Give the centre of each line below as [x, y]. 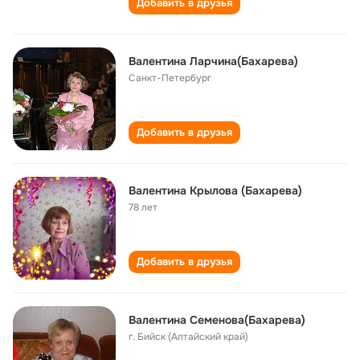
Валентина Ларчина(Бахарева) [213, 61]
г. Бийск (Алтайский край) [188, 337]
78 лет [143, 207]
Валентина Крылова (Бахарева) [215, 190]
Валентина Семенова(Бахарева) [217, 320]
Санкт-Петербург [170, 78]
